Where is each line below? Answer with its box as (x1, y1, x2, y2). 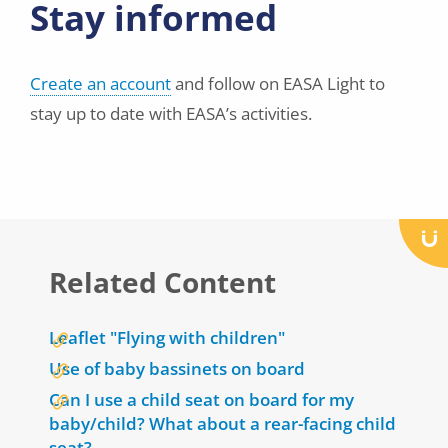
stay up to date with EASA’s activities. (30, 102, 312, 126)
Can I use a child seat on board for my (49, 388, 354, 412)
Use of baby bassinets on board (49, 357, 305, 381)
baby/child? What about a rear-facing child (49, 412, 396, 436)
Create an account (30, 72, 171, 96)
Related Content (49, 263, 276, 302)
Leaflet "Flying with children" (49, 326, 285, 350)
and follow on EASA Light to (171, 72, 385, 96)
